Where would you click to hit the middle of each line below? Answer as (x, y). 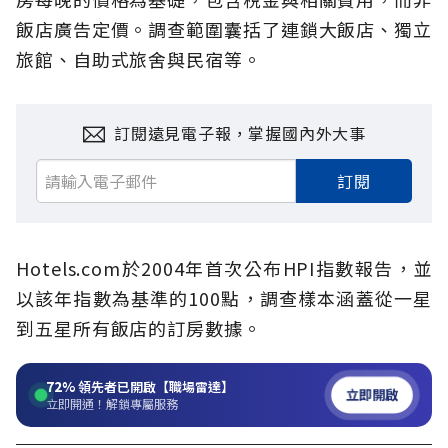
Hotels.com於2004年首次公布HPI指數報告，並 (224, 268)
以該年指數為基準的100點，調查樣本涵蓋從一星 (224, 298)
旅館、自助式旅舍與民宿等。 (139, 59)
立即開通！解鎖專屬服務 (112, 404)
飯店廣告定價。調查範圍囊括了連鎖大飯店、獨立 (224, 29)
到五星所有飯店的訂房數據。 (139, 328)
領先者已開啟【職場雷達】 (154, 387)
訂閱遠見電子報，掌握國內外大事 (240, 133)
